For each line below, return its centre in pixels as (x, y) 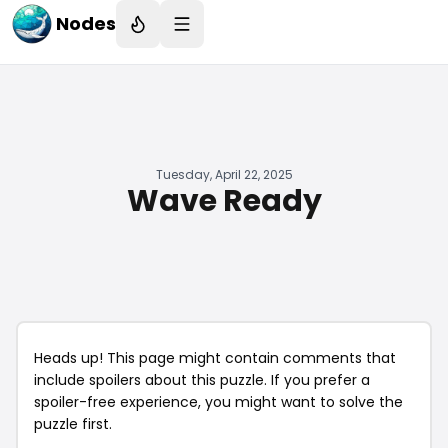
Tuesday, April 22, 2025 (224, 174)
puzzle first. (73, 424)
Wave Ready (224, 201)
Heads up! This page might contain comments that (215, 358)
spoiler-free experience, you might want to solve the (218, 402)
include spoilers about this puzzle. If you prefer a (202, 380)
